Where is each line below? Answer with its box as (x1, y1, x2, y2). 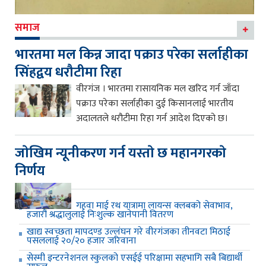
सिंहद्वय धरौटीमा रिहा (15, 61, 122, 84)
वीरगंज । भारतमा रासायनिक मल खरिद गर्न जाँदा (76, 81, 239, 97)
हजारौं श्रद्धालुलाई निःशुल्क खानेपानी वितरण (27, 207, 173, 223)
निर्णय (15, 160, 45, 183)
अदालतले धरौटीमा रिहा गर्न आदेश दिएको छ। (76, 110, 228, 127)
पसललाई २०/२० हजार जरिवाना (27, 233, 136, 249)
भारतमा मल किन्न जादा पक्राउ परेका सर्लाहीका (15, 43, 248, 66)
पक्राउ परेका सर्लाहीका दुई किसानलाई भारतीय (76, 96, 233, 112)
